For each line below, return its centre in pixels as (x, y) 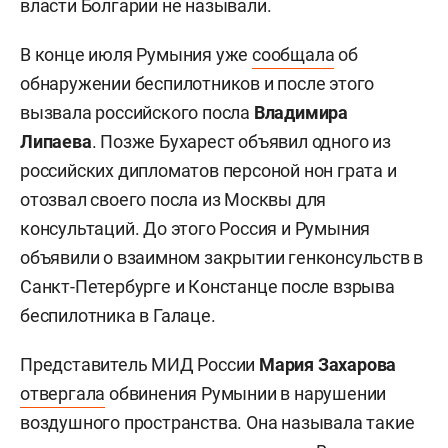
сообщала (293, 54)
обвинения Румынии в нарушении (246, 393)
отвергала (63, 393)
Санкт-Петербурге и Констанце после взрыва (207, 286)
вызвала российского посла (137, 112)
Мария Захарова (328, 364)
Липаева (56, 141)
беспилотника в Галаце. (118, 315)
